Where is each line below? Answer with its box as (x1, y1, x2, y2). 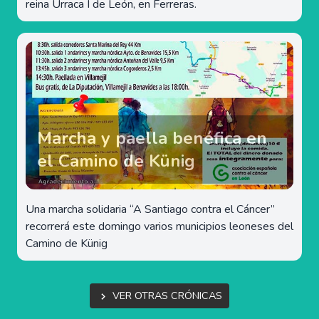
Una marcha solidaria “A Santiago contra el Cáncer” (26, 201, 275, 217)
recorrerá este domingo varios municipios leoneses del (26, 218, 293, 234)
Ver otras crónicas (112, 288, 222, 303)
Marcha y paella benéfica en (37, 126, 267, 150)
